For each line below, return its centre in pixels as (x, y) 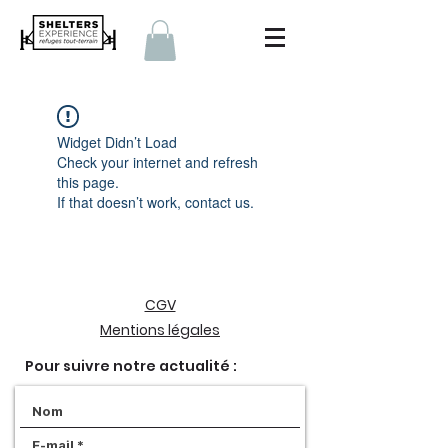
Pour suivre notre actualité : (131, 366)
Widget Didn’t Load (117, 142)
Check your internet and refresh (157, 162)
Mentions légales (160, 330)
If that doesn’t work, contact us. (155, 202)
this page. (88, 182)
